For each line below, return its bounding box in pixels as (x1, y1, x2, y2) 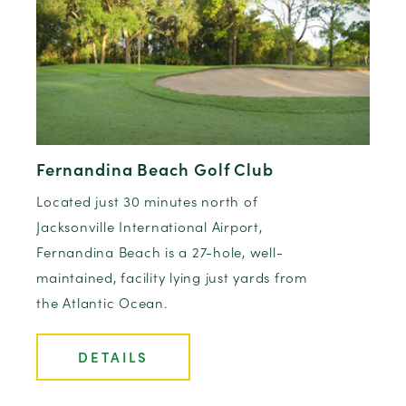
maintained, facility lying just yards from (36, 267, 307, 287)
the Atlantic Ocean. (36, 293, 168, 313)
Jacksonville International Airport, (36, 217, 263, 237)
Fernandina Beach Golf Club (36, 157, 275, 181)
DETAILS (78, 347, 150, 367)
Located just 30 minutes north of (36, 191, 258, 211)
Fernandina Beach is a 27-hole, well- (36, 242, 284, 262)
